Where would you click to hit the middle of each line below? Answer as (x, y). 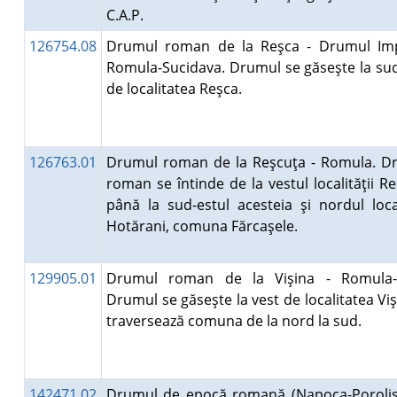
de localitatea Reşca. (177, 89)
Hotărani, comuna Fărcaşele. (205, 226)
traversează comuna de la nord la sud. (237, 321)
